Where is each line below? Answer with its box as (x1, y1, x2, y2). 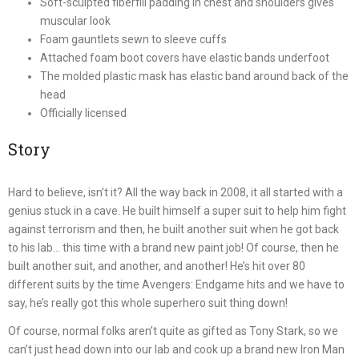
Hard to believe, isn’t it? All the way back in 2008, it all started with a (8, 186, 343, 200)
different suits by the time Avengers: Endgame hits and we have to (8, 278, 345, 292)
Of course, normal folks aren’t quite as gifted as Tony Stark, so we (8, 324, 338, 337)
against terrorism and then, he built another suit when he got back (8, 223, 339, 236)
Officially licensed (40, 107, 127, 120)
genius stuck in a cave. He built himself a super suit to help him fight (8, 204, 346, 218)
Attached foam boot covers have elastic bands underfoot (40, 51, 329, 65)
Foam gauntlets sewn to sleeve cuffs (40, 33, 227, 46)
